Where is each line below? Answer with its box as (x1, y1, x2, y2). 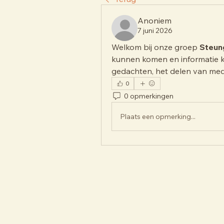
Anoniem (137, 15, 171, 25)
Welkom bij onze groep (111, 42, 199, 52)
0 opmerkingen (124, 91, 173, 100)
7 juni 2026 (137, 26, 172, 35)
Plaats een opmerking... (120, 111, 195, 121)
